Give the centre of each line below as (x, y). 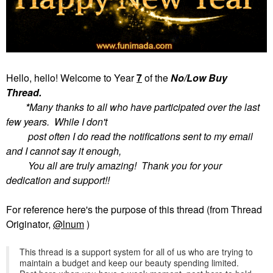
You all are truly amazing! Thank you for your (114, 165)
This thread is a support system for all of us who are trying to (136, 252)
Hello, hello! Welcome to (60, 78)
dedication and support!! (58, 180)
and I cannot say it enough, (64, 151)
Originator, (30, 224)
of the (156, 78)
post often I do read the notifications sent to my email (129, 136)
